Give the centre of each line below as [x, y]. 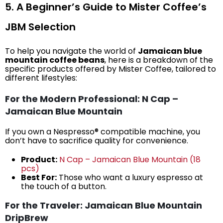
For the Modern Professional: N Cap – [92, 99]
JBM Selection [40, 27]
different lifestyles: [41, 78]
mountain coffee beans [55, 60]
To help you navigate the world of [71, 51]
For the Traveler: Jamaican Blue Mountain [104, 206]
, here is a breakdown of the [159, 60]
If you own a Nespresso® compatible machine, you [103, 132]
